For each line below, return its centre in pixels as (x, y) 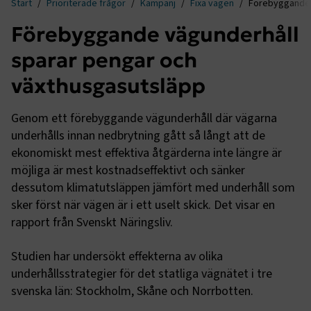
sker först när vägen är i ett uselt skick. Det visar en (143, 205)
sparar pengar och (104, 60)
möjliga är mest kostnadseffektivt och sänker (128, 170)
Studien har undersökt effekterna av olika (117, 257)
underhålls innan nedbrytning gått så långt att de (138, 136)
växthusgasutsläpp (108, 86)
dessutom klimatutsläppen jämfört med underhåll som (153, 188)
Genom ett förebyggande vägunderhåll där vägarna (144, 118)
